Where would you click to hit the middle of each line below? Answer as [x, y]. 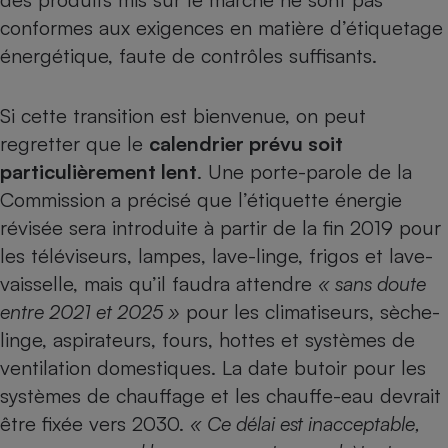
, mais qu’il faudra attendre [195, 283]
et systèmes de [345, 339]
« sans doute [372, 283]
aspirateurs [102, 339]
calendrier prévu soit [246, 143]
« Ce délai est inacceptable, [305, 423]
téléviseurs [79, 255]
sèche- [410, 311]
